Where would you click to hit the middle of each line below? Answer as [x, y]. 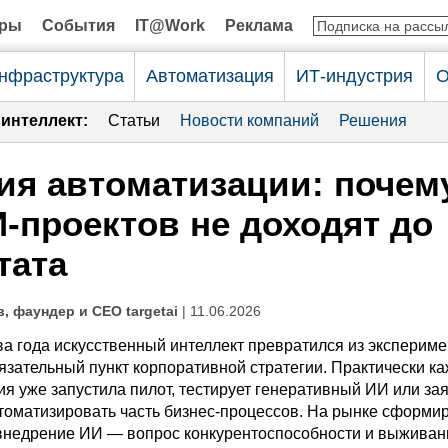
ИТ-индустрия [354, 76]
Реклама [259, 25]
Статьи [134, 120]
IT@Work [170, 25]
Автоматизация [209, 76]
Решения [373, 120]
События [78, 25]
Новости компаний [249, 120]
